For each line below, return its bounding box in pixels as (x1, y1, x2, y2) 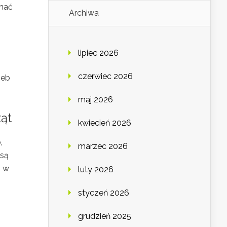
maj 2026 (78, 95, 113, 105)
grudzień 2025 (78, 211, 131, 221)
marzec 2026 (78, 141, 128, 152)
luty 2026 (78, 165, 113, 175)
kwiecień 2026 (78, 118, 131, 128)
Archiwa (69, 8, 99, 18)
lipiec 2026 (78, 48, 119, 58)
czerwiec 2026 (78, 71, 133, 82)
